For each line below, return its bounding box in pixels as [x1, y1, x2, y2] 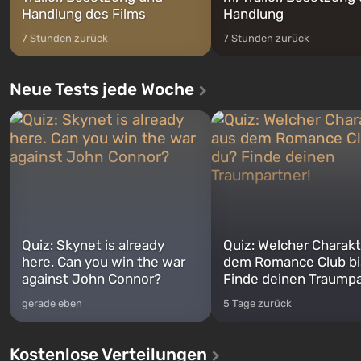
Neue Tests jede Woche [10, 78, 194, 99]
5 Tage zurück [223, 297, 292, 309]
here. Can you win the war [22, 253, 185, 270]
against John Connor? [22, 270, 161, 287]
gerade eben [22, 297, 82, 309]
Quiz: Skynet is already [22, 236, 164, 253]
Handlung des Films [22, 5, 146, 22]
